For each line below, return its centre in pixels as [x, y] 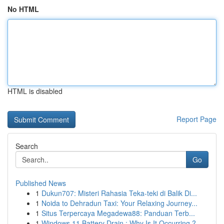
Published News [41, 183]
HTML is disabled [35, 91]
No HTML [23, 9]
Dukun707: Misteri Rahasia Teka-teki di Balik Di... [119, 193]
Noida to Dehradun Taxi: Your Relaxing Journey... [119, 203]
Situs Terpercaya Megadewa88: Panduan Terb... [118, 213]
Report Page [196, 119]
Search [27, 146]
